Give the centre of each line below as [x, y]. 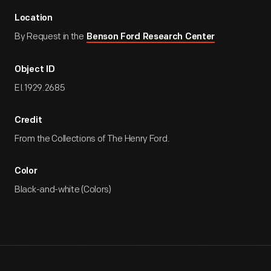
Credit [28, 121]
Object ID [35, 70]
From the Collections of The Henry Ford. [92, 139]
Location [34, 18]
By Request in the [50, 37]
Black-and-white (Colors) [63, 190]
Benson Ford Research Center [151, 37]
